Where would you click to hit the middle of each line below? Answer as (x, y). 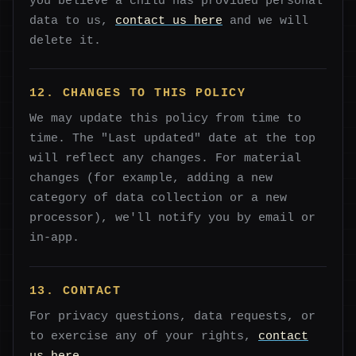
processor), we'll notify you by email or (172, 218)
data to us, (72, 20)
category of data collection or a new (158, 198)
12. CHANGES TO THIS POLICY (138, 93)
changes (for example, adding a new (151, 178)
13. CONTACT (75, 291)
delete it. (65, 40)
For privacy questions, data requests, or (172, 317)
